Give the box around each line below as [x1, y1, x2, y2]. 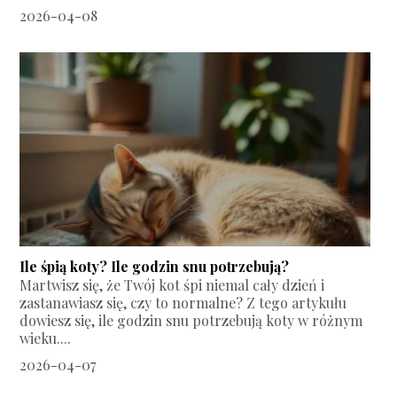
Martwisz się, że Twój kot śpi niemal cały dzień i [19, 276, 325, 295]
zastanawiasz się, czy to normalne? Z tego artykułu [19, 293, 347, 313]
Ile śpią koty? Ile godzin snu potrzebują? [19, 257, 290, 276]
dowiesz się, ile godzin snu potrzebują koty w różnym [19, 311, 363, 331]
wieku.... [19, 329, 72, 348]
